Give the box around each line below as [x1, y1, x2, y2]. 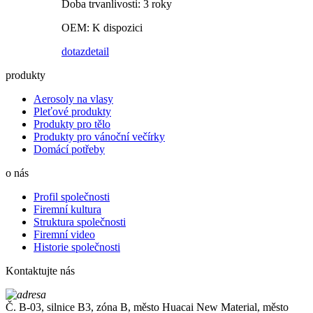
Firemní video [34, 228, 95, 241]
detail [85, 45, 109, 58]
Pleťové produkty [34, 105, 111, 118]
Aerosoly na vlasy [34, 93, 113, 105]
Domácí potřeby [34, 143, 105, 156]
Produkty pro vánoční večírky [34, 131, 165, 143]
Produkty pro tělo [34, 118, 110, 131]
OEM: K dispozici [61, 22, 143, 34]
